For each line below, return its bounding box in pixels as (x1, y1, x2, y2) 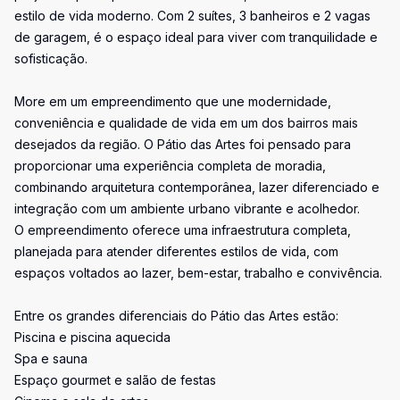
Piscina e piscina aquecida (14, 329, 171, 345)
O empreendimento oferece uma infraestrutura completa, (14, 222, 351, 237)
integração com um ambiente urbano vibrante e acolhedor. (14, 201, 360, 216)
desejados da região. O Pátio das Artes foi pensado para (14, 137, 351, 152)
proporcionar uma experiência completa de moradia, (14, 158, 326, 173)
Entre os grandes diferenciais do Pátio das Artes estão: (14, 308, 338, 323)
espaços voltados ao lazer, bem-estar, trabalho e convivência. (14, 265, 382, 280)
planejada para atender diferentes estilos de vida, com (14, 244, 338, 259)
